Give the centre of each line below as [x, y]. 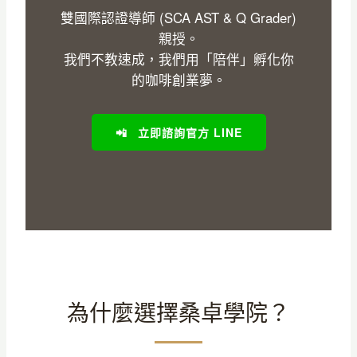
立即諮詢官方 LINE [188, 132]
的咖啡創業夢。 [178, 79]
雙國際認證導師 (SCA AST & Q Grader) [178, 17]
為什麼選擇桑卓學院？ [178, 311]
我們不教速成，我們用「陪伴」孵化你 [178, 59]
